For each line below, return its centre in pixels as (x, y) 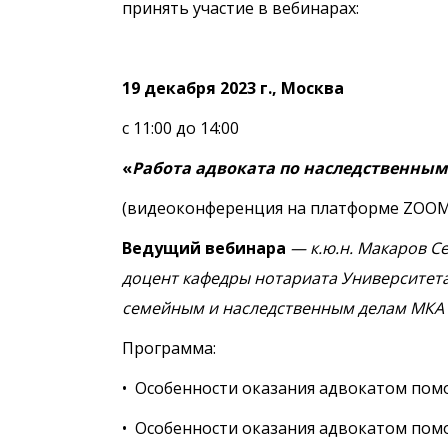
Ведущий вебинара (206, 248)
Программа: (169, 348)
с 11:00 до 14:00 (180, 128)
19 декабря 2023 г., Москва (233, 88)
